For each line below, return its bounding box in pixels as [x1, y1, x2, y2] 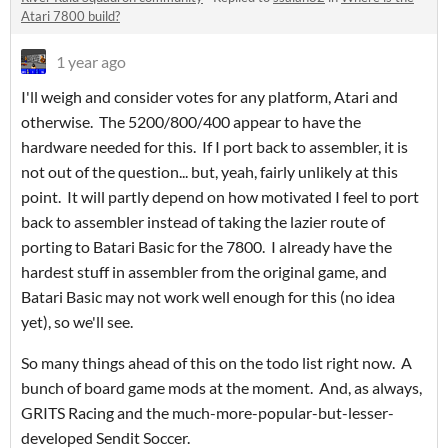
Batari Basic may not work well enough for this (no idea [21, 287, 395, 307]
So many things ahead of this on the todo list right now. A [21, 353, 412, 373]
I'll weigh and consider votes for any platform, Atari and [21, 87, 398, 107]
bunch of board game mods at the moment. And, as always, [21, 378, 422, 398]
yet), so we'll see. [21, 312, 133, 332]
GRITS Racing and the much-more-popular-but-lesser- [21, 403, 394, 423]
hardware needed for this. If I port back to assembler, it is [21, 137, 408, 157]
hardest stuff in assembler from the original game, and [21, 262, 387, 282]
